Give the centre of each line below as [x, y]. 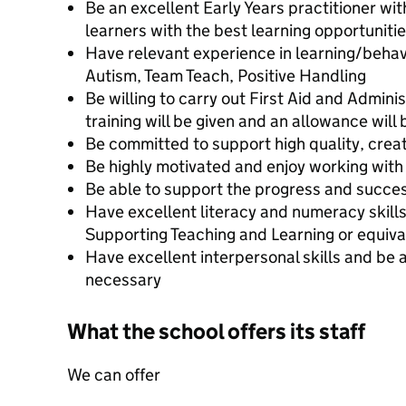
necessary [123, 280]
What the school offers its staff [216, 331]
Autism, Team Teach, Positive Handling [226, 76]
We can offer [114, 375]
